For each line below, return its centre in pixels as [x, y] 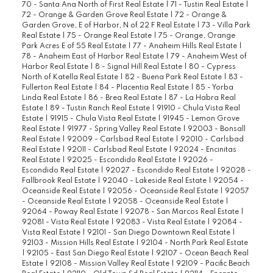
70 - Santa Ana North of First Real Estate [94, 5]
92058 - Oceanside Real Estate [169, 202]
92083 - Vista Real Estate [161, 223]
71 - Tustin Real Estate [208, 5]
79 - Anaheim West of [208, 57]
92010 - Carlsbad [212, 140]
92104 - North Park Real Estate [194, 243]
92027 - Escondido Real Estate [160, 171]
